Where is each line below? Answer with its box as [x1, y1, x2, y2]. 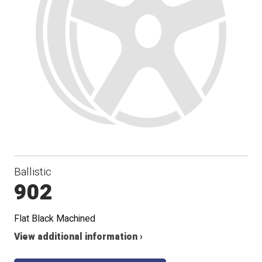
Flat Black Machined [14, 212, 96, 226]
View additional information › [14, 230, 143, 244]
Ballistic [14, 164, 52, 181]
